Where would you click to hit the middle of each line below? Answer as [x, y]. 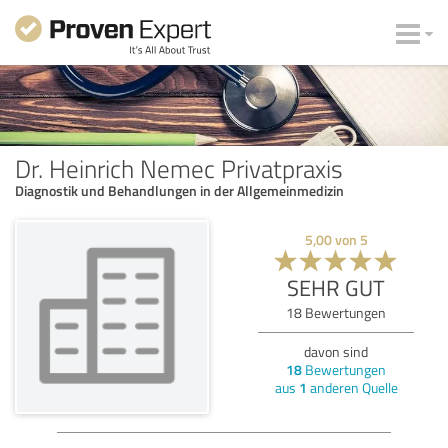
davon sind [336, 351]
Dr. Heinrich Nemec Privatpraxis [179, 167]
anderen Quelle [352, 387]
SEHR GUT [336, 287]
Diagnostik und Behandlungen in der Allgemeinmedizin [179, 190]
